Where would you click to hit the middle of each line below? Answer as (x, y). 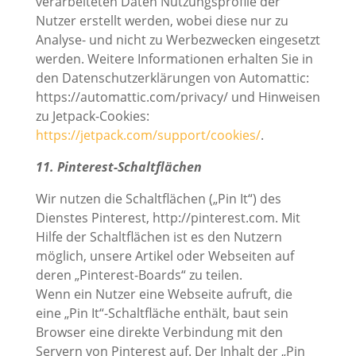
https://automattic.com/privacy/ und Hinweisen (178, 97)
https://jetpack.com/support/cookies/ (148, 135)
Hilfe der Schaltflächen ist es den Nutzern (159, 237)
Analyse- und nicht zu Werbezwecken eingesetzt (178, 40)
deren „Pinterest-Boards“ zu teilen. (139, 275)
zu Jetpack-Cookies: (92, 116)
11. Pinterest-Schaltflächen (118, 167)
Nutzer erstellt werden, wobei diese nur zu (162, 21)
